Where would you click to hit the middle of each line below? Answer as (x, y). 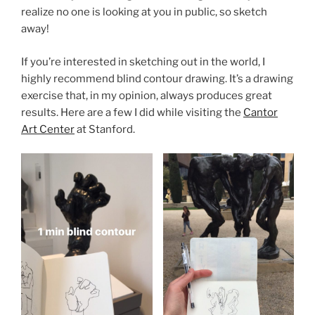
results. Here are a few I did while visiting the (132, 112)
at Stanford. (105, 129)
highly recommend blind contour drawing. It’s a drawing (157, 78)
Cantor (261, 112)
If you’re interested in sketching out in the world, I (143, 62)
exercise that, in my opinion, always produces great (147, 95)
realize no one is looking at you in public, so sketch (144, 12)
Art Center (48, 129)
